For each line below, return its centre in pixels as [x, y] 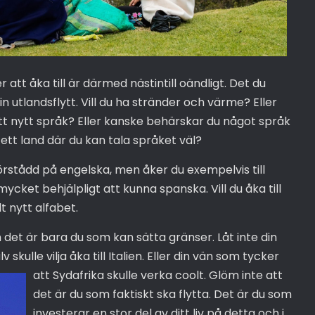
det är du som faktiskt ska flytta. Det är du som [162, 294]
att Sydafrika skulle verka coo [114, 275]
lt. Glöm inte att [239, 275]
